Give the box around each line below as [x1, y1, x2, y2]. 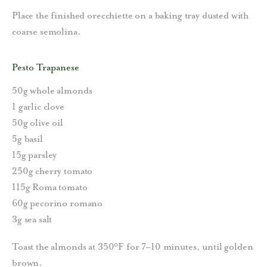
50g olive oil [12, 116, 64, 129]
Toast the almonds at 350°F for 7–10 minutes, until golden [12, 240, 253, 253]
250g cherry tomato [12, 164, 93, 177]
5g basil [12, 132, 43, 145]
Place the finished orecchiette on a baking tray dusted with [12, 9, 249, 21]
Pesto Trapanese [12, 61, 79, 73]
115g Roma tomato [12, 181, 88, 193]
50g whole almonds [12, 84, 92, 97]
